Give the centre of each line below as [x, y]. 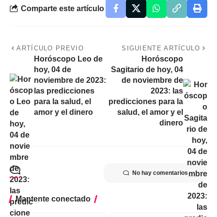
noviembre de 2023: [70, 80]
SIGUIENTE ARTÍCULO [161, 48]
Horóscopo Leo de [68, 59]
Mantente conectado [53, 199]
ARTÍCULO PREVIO [50, 48]
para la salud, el [62, 102]
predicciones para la [146, 102]
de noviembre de [152, 80]
